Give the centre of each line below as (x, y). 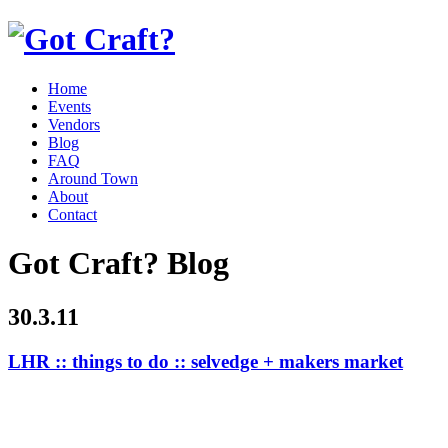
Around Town (93, 178)
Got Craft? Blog (118, 263)
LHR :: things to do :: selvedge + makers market (205, 361)
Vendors (74, 124)
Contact (72, 214)
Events (69, 106)
